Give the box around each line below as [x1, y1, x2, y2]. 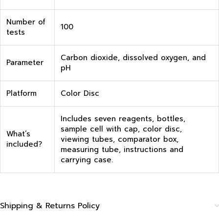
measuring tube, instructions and [61, 144, 183, 155]
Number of [6, 17, 45, 28]
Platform [6, 88, 37, 99]
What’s [6, 129, 30, 140]
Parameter [6, 57, 44, 68]
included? [6, 139, 42, 150]
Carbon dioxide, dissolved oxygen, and [61, 52, 206, 64]
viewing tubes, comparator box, [61, 134, 178, 145]
